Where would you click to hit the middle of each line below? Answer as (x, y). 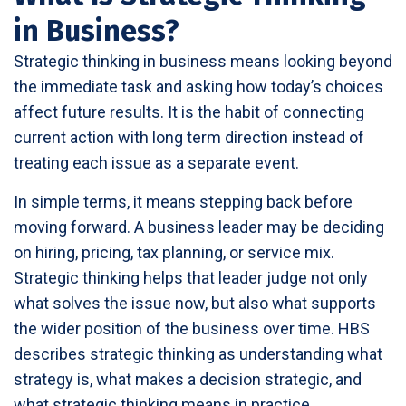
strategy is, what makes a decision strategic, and (188, 379)
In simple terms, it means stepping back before (183, 201)
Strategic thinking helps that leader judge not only (191, 277)
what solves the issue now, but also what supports (195, 303)
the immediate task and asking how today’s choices (198, 86)
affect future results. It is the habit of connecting (189, 111)
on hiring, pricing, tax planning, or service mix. (174, 252)
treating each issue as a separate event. (156, 162)
